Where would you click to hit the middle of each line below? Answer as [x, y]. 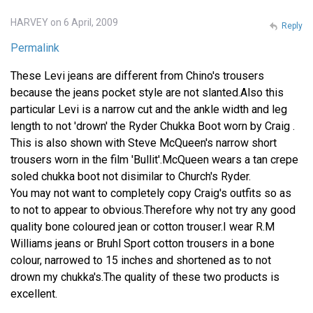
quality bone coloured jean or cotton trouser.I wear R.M [143, 226]
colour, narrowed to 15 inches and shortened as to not [141, 260]
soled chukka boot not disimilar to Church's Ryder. [131, 176]
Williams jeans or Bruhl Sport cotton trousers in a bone [143, 243]
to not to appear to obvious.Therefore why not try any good [153, 210]
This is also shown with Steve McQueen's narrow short [144, 143]
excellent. [34, 293]
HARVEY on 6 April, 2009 [64, 22]
